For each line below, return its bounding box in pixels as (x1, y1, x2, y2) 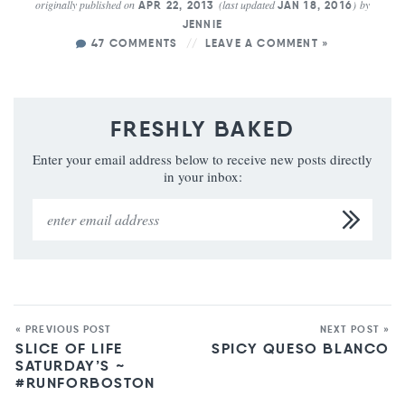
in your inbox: (163, 167, 242, 186)
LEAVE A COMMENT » (204, 36, 330, 51)
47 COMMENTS (91, 36, 178, 51)
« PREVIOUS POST (15, 323, 112, 336)
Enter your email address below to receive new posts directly (33, 150, 372, 169)
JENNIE (182, 17, 223, 32)
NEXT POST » (319, 323, 390, 336)
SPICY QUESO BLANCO (212, 339, 390, 359)
